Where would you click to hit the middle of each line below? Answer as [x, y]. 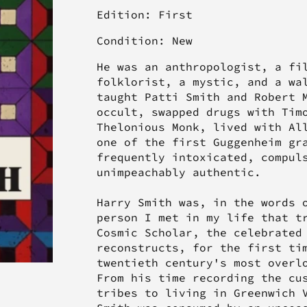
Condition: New [144, 41]
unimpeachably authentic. [179, 172]
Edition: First [144, 15]
